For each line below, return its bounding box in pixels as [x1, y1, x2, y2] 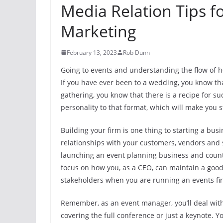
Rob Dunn [123, 48, 150, 57]
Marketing [61, 20, 136, 42]
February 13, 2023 [67, 48, 117, 57]
